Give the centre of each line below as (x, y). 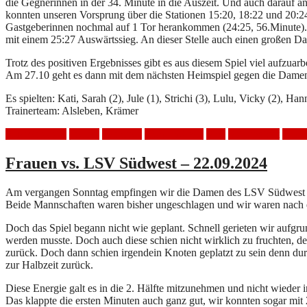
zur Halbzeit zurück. (49, 265)
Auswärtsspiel (36, 134)
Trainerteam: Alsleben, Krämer (72, 110)
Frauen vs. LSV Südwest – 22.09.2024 (136, 163)
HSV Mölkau (174, 134)
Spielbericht (254, 134)
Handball (122, 134)
